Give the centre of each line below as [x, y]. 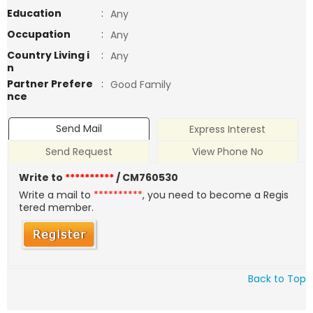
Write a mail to [57, 195]
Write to [42, 178]
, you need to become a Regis [216, 195]
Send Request [79, 152]
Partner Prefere [50, 84]
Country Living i [48, 55]
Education [34, 13]
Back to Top [277, 278]
